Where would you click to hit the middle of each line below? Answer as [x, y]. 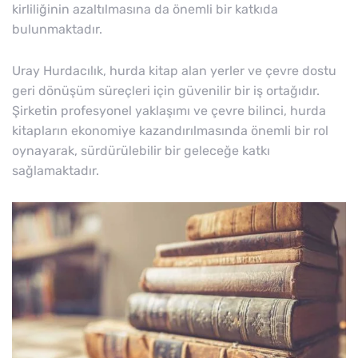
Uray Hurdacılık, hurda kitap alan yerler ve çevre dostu [174, 71]
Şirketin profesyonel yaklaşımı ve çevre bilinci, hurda [169, 111]
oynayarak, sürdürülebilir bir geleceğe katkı [141, 151]
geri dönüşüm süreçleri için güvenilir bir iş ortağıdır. [166, 91]
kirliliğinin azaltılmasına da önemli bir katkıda [145, 10]
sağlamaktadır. [56, 171]
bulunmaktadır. [57, 30]
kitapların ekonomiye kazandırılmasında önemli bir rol [170, 131]
